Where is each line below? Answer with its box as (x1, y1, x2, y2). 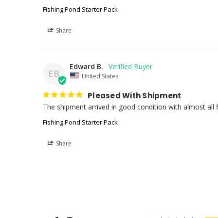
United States (82, 72, 118, 80)
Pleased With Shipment (88, 91, 182, 101)
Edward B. (70, 61, 103, 71)
